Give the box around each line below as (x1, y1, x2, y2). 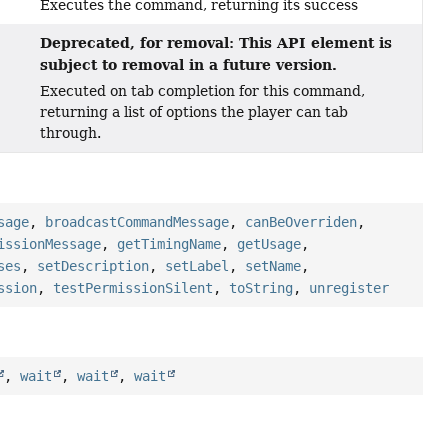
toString (229, 280, 294, 297)
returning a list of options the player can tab (39, 104, 348, 121)
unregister (309, 280, 390, 297)
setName (245, 258, 302, 275)
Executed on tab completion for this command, (39, 83, 365, 100)
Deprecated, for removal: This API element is (39, 34, 392, 52)
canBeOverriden (245, 214, 358, 231)
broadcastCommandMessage (45, 214, 230, 231)
